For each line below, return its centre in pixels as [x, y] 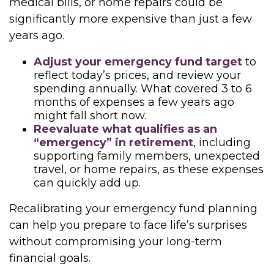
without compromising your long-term [116, 242]
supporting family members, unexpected [147, 156]
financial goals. [50, 258]
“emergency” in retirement [113, 143]
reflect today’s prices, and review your [137, 75]
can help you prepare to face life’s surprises [128, 225]
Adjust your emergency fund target [138, 62]
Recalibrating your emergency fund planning [133, 209]
